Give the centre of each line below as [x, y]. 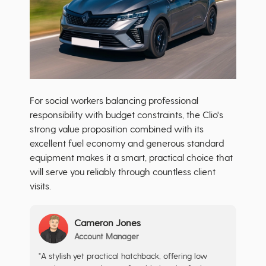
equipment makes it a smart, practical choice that [131, 157]
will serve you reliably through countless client [123, 172]
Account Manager [107, 236]
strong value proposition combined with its [117, 129]
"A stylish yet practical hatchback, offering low [123, 256]
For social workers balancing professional [114, 100]
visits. [40, 186]
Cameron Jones [107, 222]
